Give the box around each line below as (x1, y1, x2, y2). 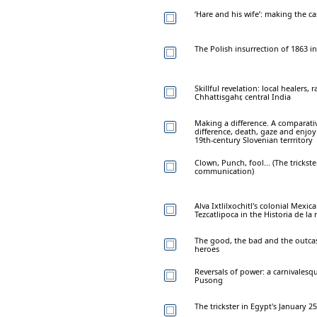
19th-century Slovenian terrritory (195, 134, 313, 145)
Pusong (195, 274, 223, 285)
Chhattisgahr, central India (195, 91, 291, 102)
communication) (195, 165, 254, 176)
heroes (195, 243, 219, 254)
